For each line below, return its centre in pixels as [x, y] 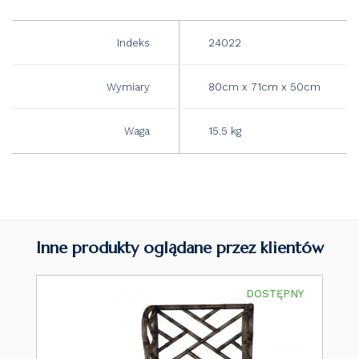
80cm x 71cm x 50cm [264, 87]
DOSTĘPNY [275, 294]
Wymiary [128, 87]
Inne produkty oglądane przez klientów [180, 248]
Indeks [133, 42]
